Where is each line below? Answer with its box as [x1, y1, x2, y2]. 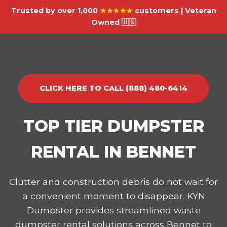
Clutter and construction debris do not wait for [9, 176, 218, 187]
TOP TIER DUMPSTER [23, 116, 204, 136]
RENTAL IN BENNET [31, 142, 196, 162]
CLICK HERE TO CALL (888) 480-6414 [40, 84, 187, 93]
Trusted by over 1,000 [11, 6, 100, 15]
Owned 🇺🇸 [91, 18, 136, 27]
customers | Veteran [132, 6, 216, 15]
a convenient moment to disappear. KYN [22, 191, 205, 201]
